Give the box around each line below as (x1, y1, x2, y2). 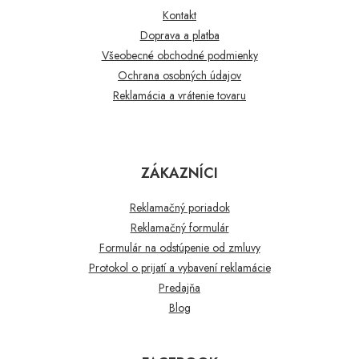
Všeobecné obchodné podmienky (101, 46, 258, 63)
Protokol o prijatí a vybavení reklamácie (88, 259, 271, 276)
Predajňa (159, 279, 200, 296)
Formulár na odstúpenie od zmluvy (99, 239, 260, 256)
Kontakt (163, 6, 196, 23)
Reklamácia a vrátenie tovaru (113, 87, 246, 103)
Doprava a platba (139, 26, 220, 43)
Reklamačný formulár (130, 219, 229, 236)
